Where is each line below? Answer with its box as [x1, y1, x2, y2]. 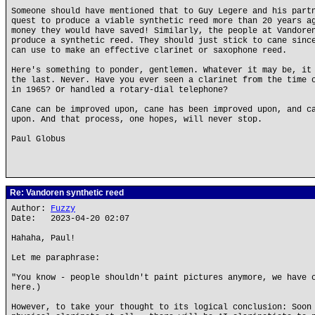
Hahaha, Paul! [11, 233, 75, 243]
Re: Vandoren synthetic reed [8, 188, 124, 198]
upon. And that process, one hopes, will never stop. [11, 115, 262, 124]
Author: [11, 204, 51, 214]
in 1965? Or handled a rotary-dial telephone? [11, 85, 228, 95]
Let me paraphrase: [11, 253, 100, 263]
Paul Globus [11, 134, 65, 144]
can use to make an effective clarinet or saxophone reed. [11, 46, 287, 56]
